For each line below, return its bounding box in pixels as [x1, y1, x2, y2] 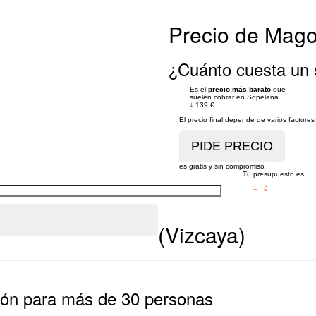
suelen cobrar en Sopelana [190, 93, 279, 101]
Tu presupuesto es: [242, 170, 306, 178]
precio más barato [208, 85, 271, 93]
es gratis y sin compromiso [179, 162, 265, 170]
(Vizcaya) [158, 219, 245, 250]
